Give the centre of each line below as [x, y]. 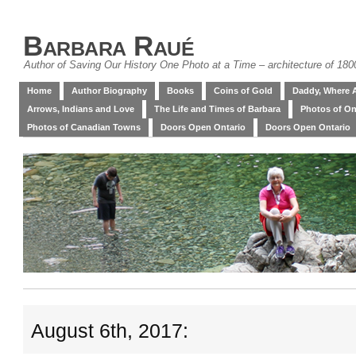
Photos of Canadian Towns [84, 127]
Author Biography [109, 91]
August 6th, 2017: [110, 331]
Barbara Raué [108, 46]
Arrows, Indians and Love [81, 109]
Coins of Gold [243, 91]
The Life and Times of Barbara [217, 109]
